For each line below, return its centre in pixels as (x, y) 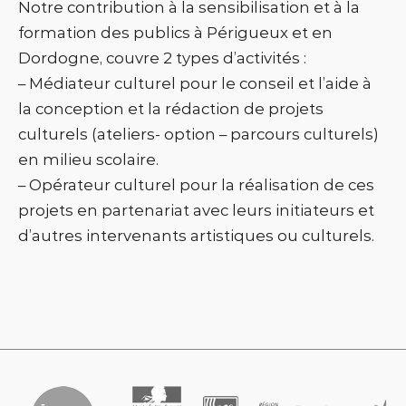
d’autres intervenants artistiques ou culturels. (196, 235)
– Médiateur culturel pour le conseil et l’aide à (195, 83)
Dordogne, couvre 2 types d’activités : (162, 58)
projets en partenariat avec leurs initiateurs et (196, 210)
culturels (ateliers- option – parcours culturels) (198, 134)
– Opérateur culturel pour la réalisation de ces (196, 184)
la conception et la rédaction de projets (171, 108)
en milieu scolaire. (88, 159)
